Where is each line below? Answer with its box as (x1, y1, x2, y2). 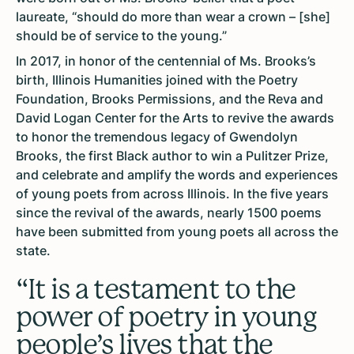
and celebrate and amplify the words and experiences (16, 167, 338, 183)
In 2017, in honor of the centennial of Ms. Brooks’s (16, 53, 316, 70)
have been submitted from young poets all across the (16, 224, 338, 240)
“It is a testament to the (16, 273, 296, 306)
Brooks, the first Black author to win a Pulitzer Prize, (16, 148, 329, 164)
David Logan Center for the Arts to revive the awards (16, 110, 334, 126)
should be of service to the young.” (16, 28, 227, 44)
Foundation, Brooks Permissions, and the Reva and (16, 91, 323, 107)
